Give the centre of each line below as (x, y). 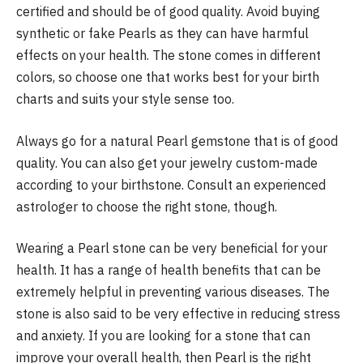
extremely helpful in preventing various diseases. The (173, 292)
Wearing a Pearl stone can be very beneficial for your (172, 248)
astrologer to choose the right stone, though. (147, 206)
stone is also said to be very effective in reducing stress (178, 314)
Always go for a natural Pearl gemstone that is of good (177, 141)
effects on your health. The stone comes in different (169, 56)
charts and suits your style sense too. (125, 99)
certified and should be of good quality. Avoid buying (168, 12)
